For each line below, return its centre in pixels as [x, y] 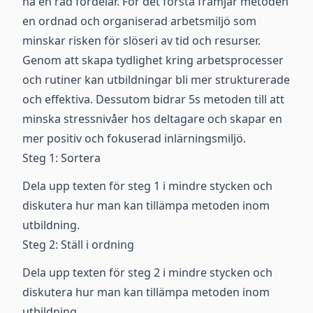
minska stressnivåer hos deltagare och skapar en [152, 119]
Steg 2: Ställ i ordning [78, 245]
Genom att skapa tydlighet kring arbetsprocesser [153, 60]
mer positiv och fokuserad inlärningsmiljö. [134, 138]
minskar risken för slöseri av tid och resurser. [141, 41]
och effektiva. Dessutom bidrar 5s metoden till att [153, 99]
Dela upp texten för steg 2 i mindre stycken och [147, 272]
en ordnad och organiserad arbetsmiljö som [139, 21]
